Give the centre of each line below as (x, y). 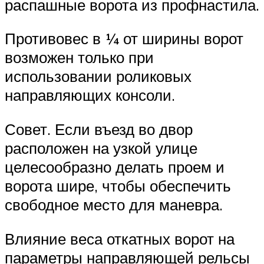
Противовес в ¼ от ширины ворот (124, 39)
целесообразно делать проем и (115, 167)
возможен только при (79, 57)
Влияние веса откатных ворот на (120, 238)
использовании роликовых (98, 76)
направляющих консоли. (90, 95)
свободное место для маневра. (114, 205)
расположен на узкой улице (101, 148)
